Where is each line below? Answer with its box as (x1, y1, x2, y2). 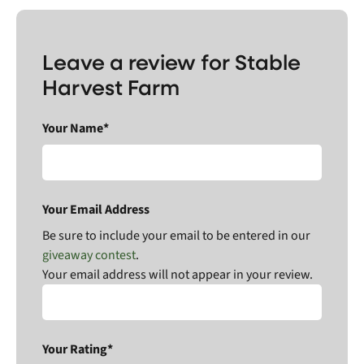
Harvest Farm (42, 71, 180, 101)
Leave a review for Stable (42, 46, 301, 76)
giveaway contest (42, 245, 136, 264)
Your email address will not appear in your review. (42, 265, 313, 284)
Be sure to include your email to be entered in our (42, 226, 310, 245)
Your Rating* (42, 340, 113, 358)
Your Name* (42, 119, 109, 137)
